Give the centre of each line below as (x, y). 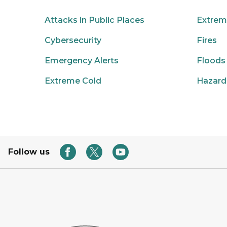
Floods (211, 61)
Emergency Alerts (82, 61)
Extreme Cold (73, 81)
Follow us (29, 152)
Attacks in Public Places (94, 20)
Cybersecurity (73, 40)
